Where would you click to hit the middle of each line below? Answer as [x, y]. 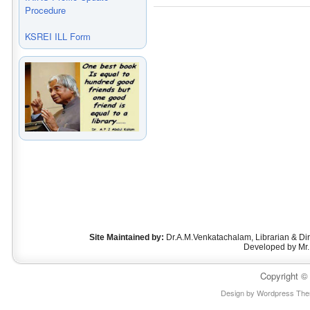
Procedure [45, 10]
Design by [238, 293]
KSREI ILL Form [58, 36]
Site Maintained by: [128, 237]
